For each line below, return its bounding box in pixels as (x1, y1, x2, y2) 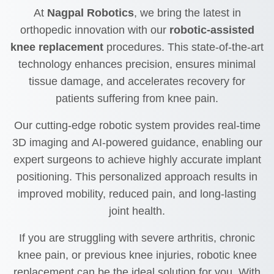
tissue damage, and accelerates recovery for (29, 75, 245, 87)
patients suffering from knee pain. (56, 92, 218, 105)
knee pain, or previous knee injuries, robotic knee (17, 248, 257, 261)
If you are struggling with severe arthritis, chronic (19, 231, 255, 244)
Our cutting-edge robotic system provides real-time (13, 119, 261, 131)
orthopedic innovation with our (20, 23, 169, 36)
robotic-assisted (169, 23, 254, 36)
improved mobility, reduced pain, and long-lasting (18, 187, 256, 200)
